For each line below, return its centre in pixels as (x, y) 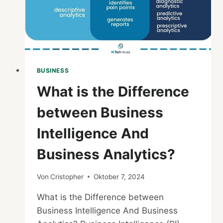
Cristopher (67, 176)
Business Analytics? (106, 155)
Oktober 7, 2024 (119, 176)
